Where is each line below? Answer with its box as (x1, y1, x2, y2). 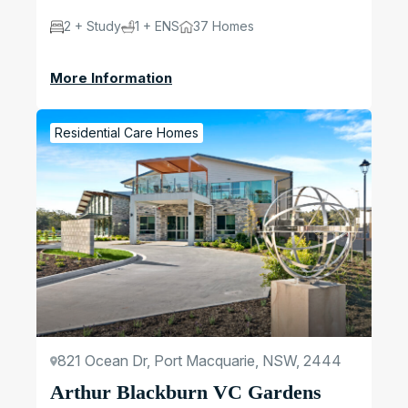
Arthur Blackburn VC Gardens (50, 381, 321, 404)
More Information (50, 69, 172, 87)
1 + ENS (135, 18, 179, 35)
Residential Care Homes (55, 125, 199, 141)
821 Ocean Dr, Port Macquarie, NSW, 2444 (57, 352, 342, 371)
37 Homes (193, 18, 254, 35)
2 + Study (64, 18, 121, 35)
